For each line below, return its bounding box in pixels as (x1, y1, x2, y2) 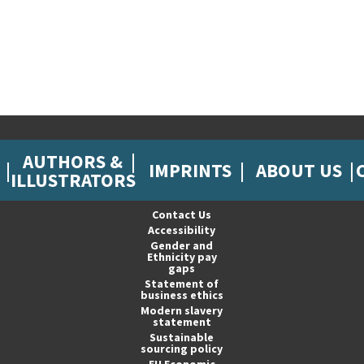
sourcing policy (141, 341, 223, 356)
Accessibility (148, 223, 216, 237)
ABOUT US (256, 158, 343, 182)
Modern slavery (141, 303, 223, 318)
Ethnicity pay (146, 249, 217, 264)
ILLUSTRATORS (10, 167, 136, 192)
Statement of (145, 276, 219, 291)
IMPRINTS (148, 158, 232, 182)
